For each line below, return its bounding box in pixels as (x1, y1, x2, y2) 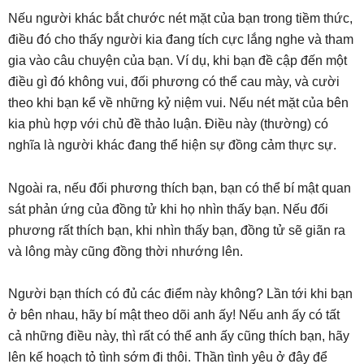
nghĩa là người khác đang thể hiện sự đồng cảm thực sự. (8, 137, 336, 152)
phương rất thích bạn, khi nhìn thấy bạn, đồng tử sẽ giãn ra (8, 223, 345, 237)
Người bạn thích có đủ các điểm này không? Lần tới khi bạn (8, 286, 353, 301)
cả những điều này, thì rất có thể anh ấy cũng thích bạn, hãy (8, 328, 349, 343)
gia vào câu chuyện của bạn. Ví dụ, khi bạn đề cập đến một (8, 53, 347, 67)
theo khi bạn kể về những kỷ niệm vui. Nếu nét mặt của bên (8, 95, 349, 110)
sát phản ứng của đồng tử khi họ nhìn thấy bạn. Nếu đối (8, 201, 328, 216)
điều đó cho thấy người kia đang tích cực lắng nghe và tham (8, 32, 353, 46)
